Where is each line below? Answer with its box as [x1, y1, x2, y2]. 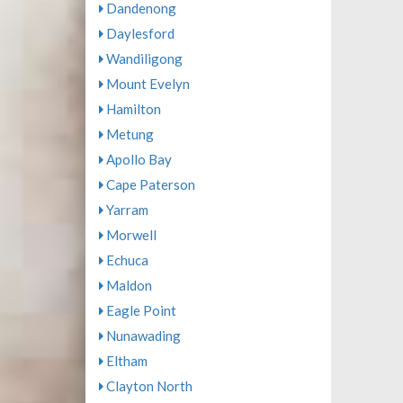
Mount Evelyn [103, 76, 190, 92]
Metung [103, 126, 154, 142]
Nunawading [103, 327, 181, 344]
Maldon [103, 277, 152, 293]
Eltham [103, 353, 148, 369]
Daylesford [103, 25, 175, 41]
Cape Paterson [103, 176, 195, 193]
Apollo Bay [103, 151, 172, 167]
